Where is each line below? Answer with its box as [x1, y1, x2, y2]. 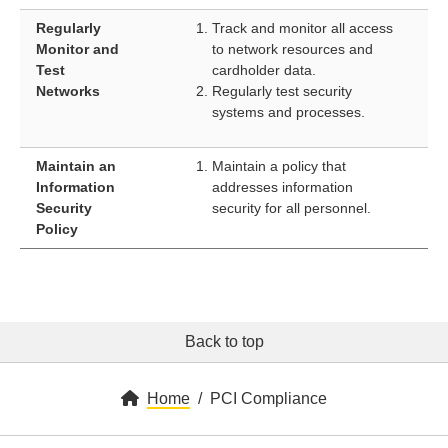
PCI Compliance [210, 390, 327, 408]
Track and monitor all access [212, 20, 393, 37]
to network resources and [212, 41, 373, 58]
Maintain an [36, 158, 116, 175]
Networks [36, 83, 100, 100]
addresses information [212, 179, 353, 196]
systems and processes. [212, 104, 365, 121]
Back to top [184, 333, 264, 351]
